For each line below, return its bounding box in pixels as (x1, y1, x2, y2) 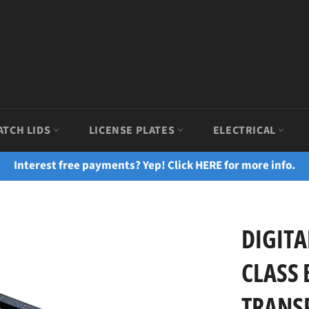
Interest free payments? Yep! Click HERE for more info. (14, 157, 295, 174)
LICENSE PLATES (88, 123, 177, 138)
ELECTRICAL (212, 123, 279, 138)
